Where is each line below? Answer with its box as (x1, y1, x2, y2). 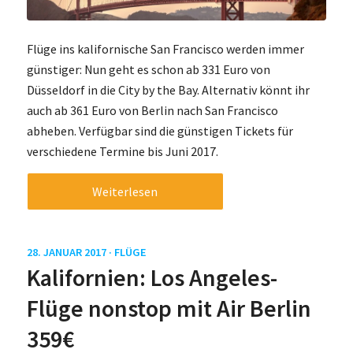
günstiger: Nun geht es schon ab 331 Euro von (26, 61, 270, 78)
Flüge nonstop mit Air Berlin (26, 292, 311, 323)
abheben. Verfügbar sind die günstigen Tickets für (26, 123, 293, 139)
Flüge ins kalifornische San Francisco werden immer (26, 41, 304, 58)
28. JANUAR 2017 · (26, 244, 114, 259)
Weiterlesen (92, 183, 158, 199)
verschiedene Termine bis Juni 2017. (26, 143, 218, 160)
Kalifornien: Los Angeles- (26, 262, 277, 292)
